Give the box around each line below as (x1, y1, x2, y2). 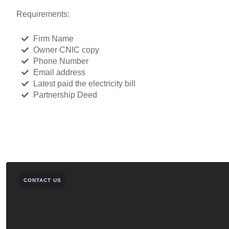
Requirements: (16, 9, 70, 18)
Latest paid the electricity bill (33, 79, 135, 88)
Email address (33, 67, 85, 77)
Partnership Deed (33, 90, 97, 99)
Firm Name (33, 34, 74, 43)
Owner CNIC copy (33, 45, 99, 54)
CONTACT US (24, 177, 61, 183)
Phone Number (33, 56, 88, 65)
